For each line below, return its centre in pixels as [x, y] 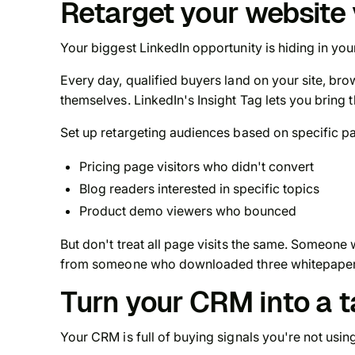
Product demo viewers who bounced [188, 211]
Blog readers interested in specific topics [199, 189]
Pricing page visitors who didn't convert [197, 167]
